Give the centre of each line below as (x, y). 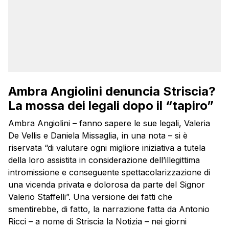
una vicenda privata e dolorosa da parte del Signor (107, 185)
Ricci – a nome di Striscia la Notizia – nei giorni (97, 222)
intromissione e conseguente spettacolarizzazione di (109, 173)
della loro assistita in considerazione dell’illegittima (104, 160)
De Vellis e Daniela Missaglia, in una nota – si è (98, 136)
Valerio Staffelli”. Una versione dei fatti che (90, 197)
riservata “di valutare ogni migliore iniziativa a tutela (107, 148)
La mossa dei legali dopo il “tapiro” (111, 106)
